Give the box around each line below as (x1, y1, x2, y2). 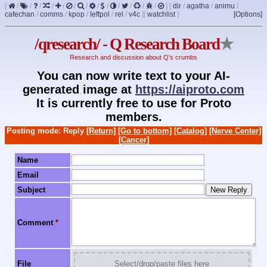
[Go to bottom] (117, 126, 172, 135)
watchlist (147, 10, 175, 18)
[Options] (234, 10, 262, 18)
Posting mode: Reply (6, 126, 86, 135)
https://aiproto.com (135, 82, 244, 96)
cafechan (5, 10, 35, 18)
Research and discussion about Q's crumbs (70, 54, 197, 61)
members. (105, 110, 162, 123)
